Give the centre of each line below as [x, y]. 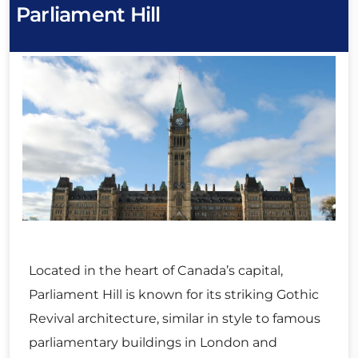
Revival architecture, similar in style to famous [175, 318]
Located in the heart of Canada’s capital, [156, 270]
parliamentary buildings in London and [153, 342]
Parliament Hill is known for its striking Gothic [174, 294]
